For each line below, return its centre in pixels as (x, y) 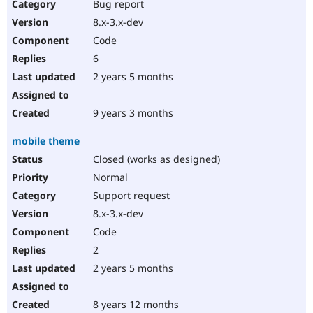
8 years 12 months (134, 305)
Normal (109, 177)
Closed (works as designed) (155, 159)
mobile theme (46, 141)
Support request (130, 196)
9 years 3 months (132, 113)
